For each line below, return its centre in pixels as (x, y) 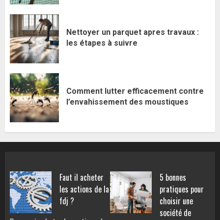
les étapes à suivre (102, 43)
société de (175, 213)
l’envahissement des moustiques (127, 102)
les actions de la (84, 189)
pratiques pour (182, 189)
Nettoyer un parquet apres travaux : (133, 32)
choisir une (176, 201)
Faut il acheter (82, 178)
